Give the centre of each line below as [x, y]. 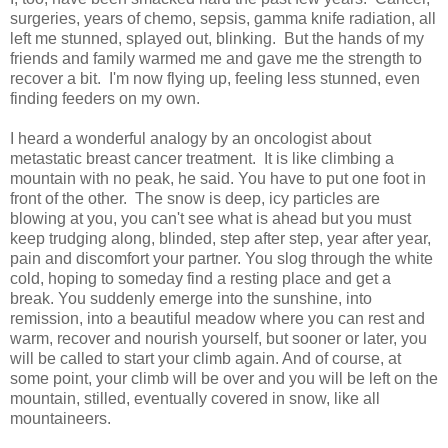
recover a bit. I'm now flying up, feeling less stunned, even [215, 78]
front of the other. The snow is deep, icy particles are [195, 198]
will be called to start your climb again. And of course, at [205, 358]
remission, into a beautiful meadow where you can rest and [217, 318]
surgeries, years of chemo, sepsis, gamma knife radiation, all [223, 18]
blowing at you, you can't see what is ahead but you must [210, 218]
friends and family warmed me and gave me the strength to [216, 58]
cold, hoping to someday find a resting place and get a [200, 278]
